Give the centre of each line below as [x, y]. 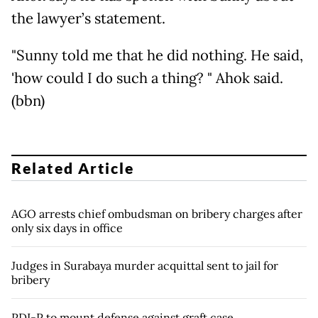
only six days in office [67, 228]
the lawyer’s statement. [88, 18]
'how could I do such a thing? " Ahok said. [147, 78]
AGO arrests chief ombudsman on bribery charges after [157, 214]
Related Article [73, 168]
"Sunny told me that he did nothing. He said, [157, 55]
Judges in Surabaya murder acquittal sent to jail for [145, 266]
